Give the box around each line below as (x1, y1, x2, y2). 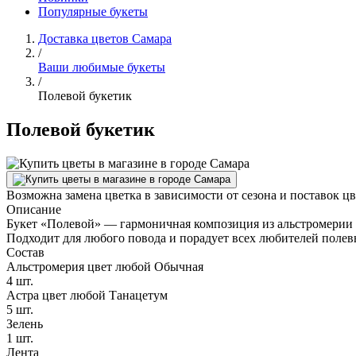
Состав (6, 245, 44, 259)
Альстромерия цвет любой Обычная (6, 259, 203, 273)
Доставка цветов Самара (38, 32, 172, 45)
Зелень (6, 316, 43, 331)
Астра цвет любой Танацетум (6, 288, 168, 302)
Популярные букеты (38, 5, 148, 18)
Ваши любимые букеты (38, 60, 165, 74)
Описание (6, 202, 61, 216)
